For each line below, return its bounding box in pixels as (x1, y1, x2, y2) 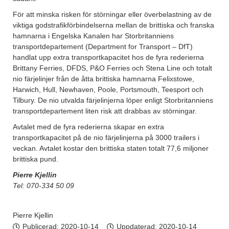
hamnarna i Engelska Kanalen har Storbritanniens (13, 32, 174, 40)
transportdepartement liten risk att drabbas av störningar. (13, 107, 197, 116)
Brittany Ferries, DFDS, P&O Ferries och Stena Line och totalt (13, 64, 212, 73)
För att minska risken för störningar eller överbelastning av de (13, 10, 212, 19)
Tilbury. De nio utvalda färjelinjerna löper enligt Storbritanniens (13, 96, 213, 105)
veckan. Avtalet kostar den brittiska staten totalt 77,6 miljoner (13, 144, 209, 153)
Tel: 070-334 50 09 (13, 181, 74, 190)
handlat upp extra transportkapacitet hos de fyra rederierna (13, 53, 204, 62)
